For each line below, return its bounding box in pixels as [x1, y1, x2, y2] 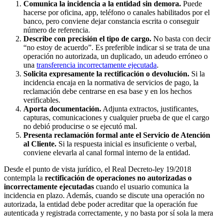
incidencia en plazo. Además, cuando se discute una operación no [4, 191, 204, 200]
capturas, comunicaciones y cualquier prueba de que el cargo [23, 113, 209, 122]
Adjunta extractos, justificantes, [101, 104, 199, 113]
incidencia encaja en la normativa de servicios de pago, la [23, 78, 199, 87]
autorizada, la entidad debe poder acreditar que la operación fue [4, 200, 198, 208]
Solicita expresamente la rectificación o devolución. [23, 69, 189, 78]
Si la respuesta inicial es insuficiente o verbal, [56, 139, 197, 148]
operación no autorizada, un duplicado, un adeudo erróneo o [23, 52, 208, 60]
